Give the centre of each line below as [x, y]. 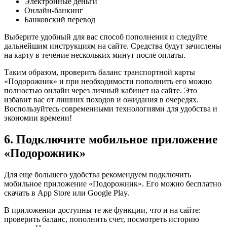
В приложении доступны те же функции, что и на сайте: [102, 210]
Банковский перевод [60, 19]
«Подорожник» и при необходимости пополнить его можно [108, 81]
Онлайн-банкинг [54, 10]
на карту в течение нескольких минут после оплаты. [95, 55]
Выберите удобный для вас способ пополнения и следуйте [106, 36]
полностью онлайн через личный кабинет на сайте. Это [101, 90]
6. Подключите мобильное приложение [111, 139]
